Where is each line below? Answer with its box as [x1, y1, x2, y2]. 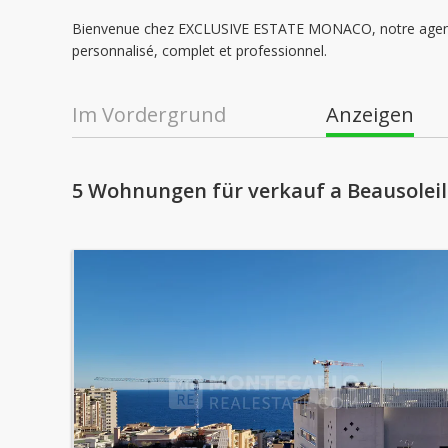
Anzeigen [326, 101, 414, 128]
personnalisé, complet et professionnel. [72, 41, 327, 60]
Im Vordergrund [72, 101, 226, 128]
